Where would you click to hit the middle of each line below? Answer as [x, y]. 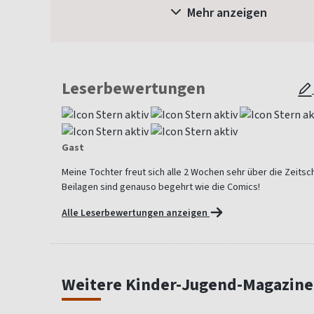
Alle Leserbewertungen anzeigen [136, 212]
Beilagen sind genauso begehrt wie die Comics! [161, 186]
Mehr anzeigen [226, 12]
